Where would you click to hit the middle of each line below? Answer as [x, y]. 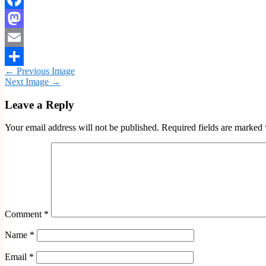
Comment [24, 214]
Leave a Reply [39, 104]
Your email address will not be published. [82, 128]
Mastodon [23, 37]
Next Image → [33, 81]
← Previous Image [40, 71]
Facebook [23, 18]
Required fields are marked [213, 128]
